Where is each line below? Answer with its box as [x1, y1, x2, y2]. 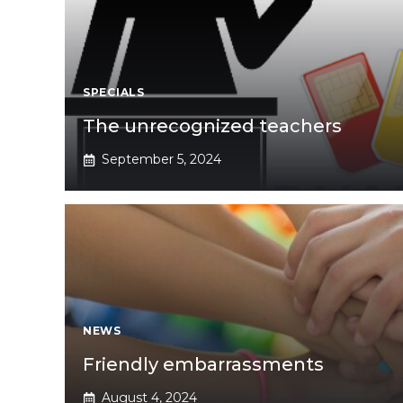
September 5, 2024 [102, 151, 221, 168]
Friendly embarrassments [83, 354, 324, 376]
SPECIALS [83, 85, 145, 100]
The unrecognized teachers [83, 115, 342, 138]
